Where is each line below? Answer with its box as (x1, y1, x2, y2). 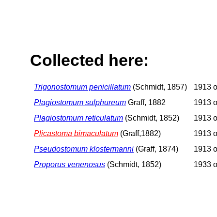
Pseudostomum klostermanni (34, 144, 134, 153)
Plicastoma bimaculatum (34, 129, 118, 138)
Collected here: (30, 51, 149, 70)
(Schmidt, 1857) (131, 82, 187, 91)
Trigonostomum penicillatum (34, 82, 131, 91)
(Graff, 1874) (134, 144, 178, 153)
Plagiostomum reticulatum (34, 113, 123, 122)
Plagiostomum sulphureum (34, 98, 126, 107)
